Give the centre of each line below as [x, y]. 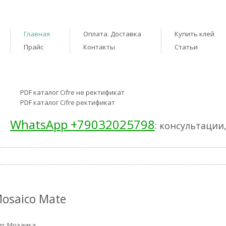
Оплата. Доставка [112, 34]
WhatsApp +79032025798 [82, 124]
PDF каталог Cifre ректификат [68, 102]
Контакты [99, 47]
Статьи [186, 47]
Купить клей [194, 34]
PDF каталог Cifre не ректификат [72, 92]
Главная [37, 34]
